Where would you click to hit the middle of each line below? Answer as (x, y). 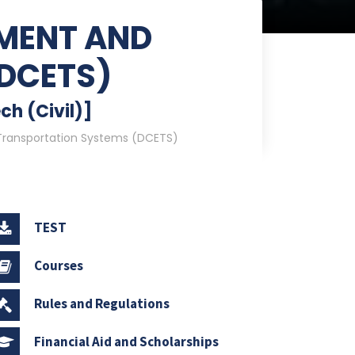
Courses (58, 265)
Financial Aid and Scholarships (126, 341)
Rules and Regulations (101, 303)
